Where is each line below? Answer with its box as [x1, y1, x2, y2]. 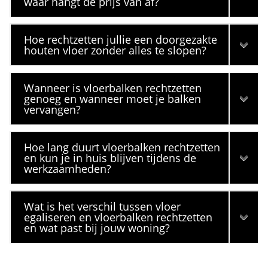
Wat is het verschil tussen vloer [24, 199, 181, 214]
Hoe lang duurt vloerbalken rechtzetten [24, 140, 221, 154]
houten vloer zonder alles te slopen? [24, 43, 207, 57]
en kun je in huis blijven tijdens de [24, 151, 197, 165]
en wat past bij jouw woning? [24, 221, 170, 235]
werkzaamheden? [24, 162, 112, 176]
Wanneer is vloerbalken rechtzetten [24, 81, 202, 95]
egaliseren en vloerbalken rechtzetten [24, 210, 213, 224]
